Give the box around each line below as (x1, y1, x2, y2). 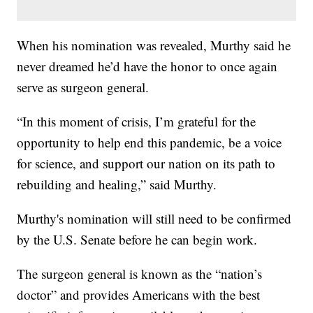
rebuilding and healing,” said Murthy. (17, 175, 217, 194)
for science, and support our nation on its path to (17, 154, 276, 173)
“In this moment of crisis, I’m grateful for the (17, 112, 256, 131)
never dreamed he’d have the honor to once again (17, 57, 278, 75)
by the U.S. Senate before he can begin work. (17, 231, 258, 249)
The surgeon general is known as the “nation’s (17, 265, 263, 283)
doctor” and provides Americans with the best (17, 286, 261, 304)
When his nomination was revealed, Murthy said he (17, 36, 291, 54)
